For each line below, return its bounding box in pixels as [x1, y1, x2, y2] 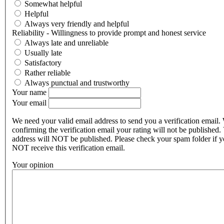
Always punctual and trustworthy [24, 78, 129, 87]
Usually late [24, 48, 62, 57]
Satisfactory [24, 58, 61, 67]
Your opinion [12, 160, 53, 169]
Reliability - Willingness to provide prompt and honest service [12, 28, 206, 37]
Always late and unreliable [24, 38, 108, 47]
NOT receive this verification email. [12, 143, 125, 152]
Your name [12, 88, 48, 97]
